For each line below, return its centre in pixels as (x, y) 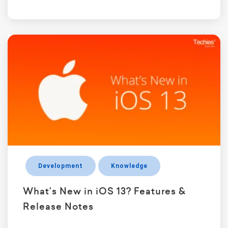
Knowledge (129, 166)
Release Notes (58, 207)
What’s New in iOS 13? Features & (104, 191)
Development (61, 166)
